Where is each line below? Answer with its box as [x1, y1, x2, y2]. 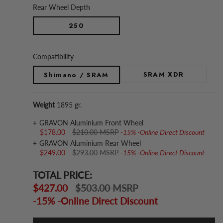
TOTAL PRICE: [33, 169, 92, 181]
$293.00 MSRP [72, 148, 118, 157]
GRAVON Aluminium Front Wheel [39, 118, 143, 127]
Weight [33, 100, 55, 109]
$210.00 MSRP [72, 127, 118, 136]
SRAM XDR [143, 69, 184, 79]
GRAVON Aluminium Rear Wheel [39, 139, 141, 148]
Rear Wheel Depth [33, 2, 90, 11]
